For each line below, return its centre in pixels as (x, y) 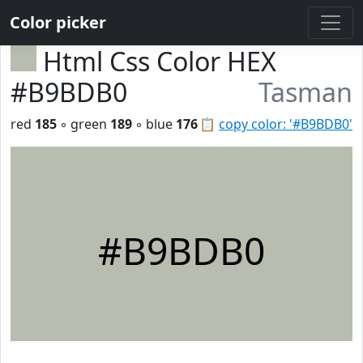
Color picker (58, 22)
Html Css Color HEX (160, 61)
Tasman (305, 92)
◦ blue (154, 124)
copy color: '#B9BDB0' (286, 124)
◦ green (83, 124)
